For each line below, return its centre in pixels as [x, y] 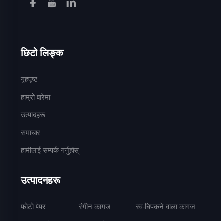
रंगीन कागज [95, 207]
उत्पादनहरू [40, 180]
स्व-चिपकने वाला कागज [166, 207]
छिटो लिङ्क [42, 53]
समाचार [30, 133]
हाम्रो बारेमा [35, 97]
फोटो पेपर [33, 207]
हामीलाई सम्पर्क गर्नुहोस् [50, 151]
